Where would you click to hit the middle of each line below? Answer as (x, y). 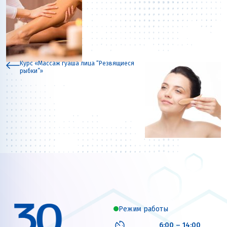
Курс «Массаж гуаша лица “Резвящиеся (77, 63)
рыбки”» (31, 71)
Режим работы (143, 209)
